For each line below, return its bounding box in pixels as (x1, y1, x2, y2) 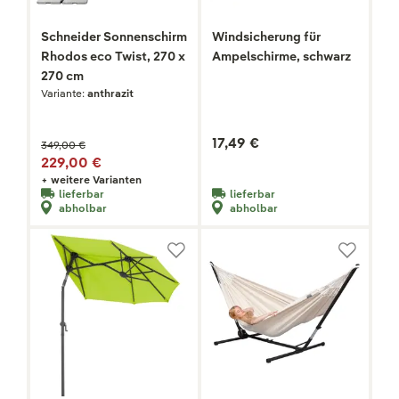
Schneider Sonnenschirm (41, 28, 187, 45)
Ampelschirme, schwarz (212, 48, 351, 65)
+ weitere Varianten (41, 173, 142, 187)
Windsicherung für (212, 28, 321, 45)
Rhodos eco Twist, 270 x (41, 48, 185, 65)
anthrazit (87, 86, 134, 101)
